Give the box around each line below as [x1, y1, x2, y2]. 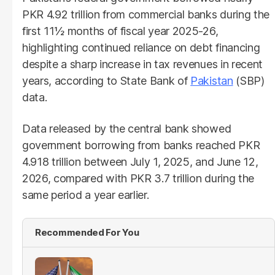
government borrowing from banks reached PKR [22, 138, 260, 152]
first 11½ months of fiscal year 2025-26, [22, 24, 219, 37]
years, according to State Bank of [22, 74, 191, 87]
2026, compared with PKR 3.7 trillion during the [22, 171, 254, 185]
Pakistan [190, 74, 233, 87]
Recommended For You [35, 226, 139, 238]
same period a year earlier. [22, 188, 149, 201]
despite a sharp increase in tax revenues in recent [22, 57, 263, 71]
